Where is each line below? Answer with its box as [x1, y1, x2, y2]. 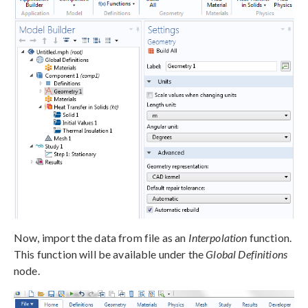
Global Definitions [206, 247, 288, 261]
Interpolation [188, 230, 247, 244]
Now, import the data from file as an [14, 230, 188, 244]
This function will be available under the [14, 247, 206, 261]
